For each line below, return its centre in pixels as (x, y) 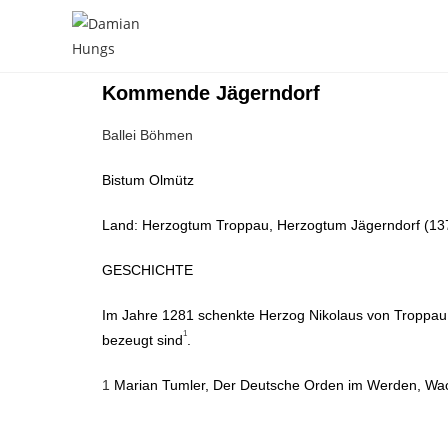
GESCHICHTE (147, 270)
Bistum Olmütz (148, 180)
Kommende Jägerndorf (211, 93)
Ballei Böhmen (147, 135)
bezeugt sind (142, 340)
